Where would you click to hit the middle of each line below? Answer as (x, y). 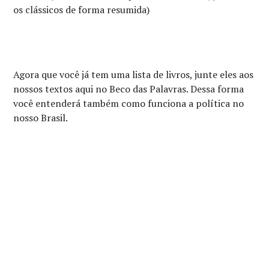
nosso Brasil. (41, 118)
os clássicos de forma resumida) (82, 10)
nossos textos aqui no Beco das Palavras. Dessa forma (129, 89)
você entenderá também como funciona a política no (129, 104)
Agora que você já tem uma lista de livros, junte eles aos (134, 75)
